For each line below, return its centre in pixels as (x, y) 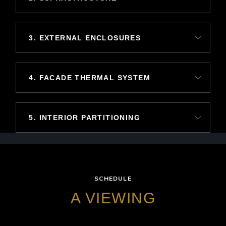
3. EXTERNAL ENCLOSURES (85, 38)
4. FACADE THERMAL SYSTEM (90, 77)
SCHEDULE (113, 178)
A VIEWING (113, 198)
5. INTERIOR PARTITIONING (84, 117)
